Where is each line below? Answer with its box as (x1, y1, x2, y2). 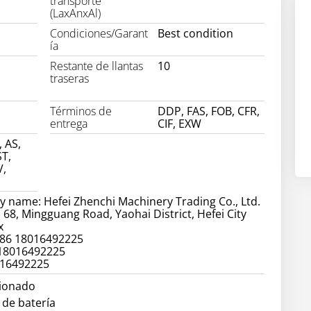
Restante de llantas (50, 58, 144, 74)
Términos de (50, 103, 112, 119)
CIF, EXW (157, 116, 201, 132)
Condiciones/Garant (50, 26, 149, 42)
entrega (50, 116, 88, 132)
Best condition (157, 26, 233, 42)
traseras (50, 71, 90, 87)
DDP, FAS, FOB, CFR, (157, 103, 260, 119)
